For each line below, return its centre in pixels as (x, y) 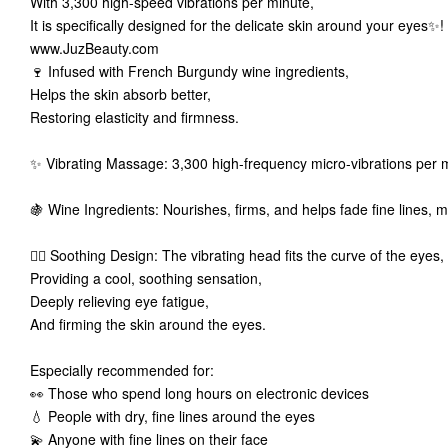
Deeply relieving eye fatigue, (123, 301)
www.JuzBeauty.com (94, 48)
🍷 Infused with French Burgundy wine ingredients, (193, 71)
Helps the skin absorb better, (124, 94)
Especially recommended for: (126, 370)
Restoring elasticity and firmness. (138, 117)
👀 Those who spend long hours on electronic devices (203, 393)
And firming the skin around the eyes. (152, 324)
